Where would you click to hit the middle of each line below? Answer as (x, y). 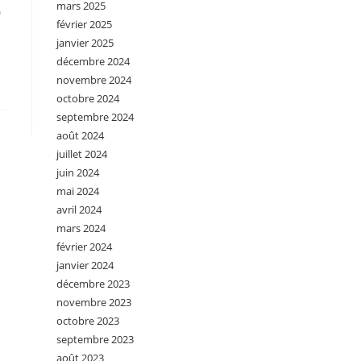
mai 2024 (78, 191)
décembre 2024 (93, 61)
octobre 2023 (88, 321)
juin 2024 (78, 172)
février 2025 (84, 24)
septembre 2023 (95, 339)
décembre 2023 (93, 284)
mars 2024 (81, 228)
